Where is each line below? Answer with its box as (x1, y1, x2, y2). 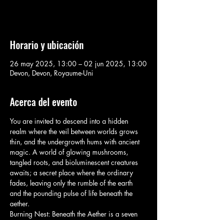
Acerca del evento (10, 94, 77, 109)
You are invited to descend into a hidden (10, 116, 130, 126)
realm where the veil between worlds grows (10, 127, 140, 136)
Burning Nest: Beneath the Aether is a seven (10, 209, 139, 219)
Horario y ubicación (10, 37, 83, 52)
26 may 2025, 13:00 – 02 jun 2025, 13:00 (10, 59, 147, 68)
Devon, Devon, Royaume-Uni (10, 68, 93, 78)
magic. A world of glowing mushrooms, (10, 147, 130, 157)
